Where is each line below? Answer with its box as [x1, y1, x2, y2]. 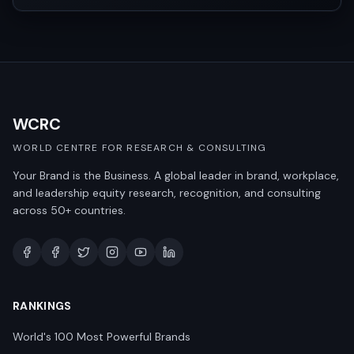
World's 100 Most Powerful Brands [13, 330, 190, 344]
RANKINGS [13, 299, 72, 313]
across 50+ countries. [13, 203, 126, 217]
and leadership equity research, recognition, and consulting [13, 186, 321, 200]
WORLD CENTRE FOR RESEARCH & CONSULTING [13, 141, 267, 154]
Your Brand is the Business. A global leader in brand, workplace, [13, 168, 339, 183]
